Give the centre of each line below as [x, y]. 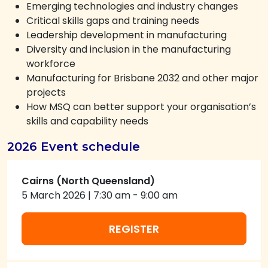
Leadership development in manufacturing [127, 35]
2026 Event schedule [74, 147]
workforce [51, 64]
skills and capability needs [87, 121]
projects [46, 92]
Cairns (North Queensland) [88, 181]
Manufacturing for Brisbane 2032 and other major [142, 78]
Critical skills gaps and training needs [113, 21]
